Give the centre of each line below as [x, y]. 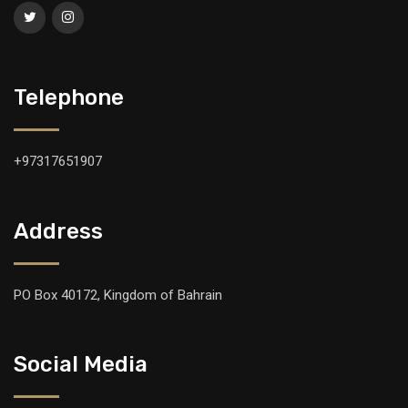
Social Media [81, 365]
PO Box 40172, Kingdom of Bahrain [118, 296]
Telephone [69, 98]
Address [58, 232]
